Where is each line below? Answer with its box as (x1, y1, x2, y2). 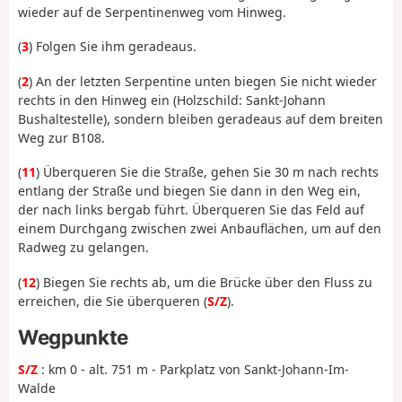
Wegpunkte (18, 325, 128, 350)
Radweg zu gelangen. (18, 239, 149, 257)
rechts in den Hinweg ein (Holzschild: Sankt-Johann (18, 91, 326, 109)
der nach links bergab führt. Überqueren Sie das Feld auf (18, 201, 364, 219)
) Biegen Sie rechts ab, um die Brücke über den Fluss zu (36, 273, 372, 291)
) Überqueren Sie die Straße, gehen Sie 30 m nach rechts (36, 163, 379, 181)
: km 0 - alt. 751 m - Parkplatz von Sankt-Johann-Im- (38, 360, 349, 378)
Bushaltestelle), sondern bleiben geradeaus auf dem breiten (18, 109, 383, 127)
